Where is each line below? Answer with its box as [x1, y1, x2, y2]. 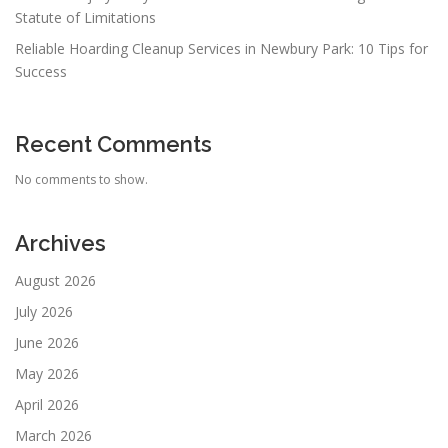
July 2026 [15, 302, 73, 322]
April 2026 [15, 395, 79, 415]
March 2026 [15, 426, 92, 446]
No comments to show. [15, 170, 148, 188]
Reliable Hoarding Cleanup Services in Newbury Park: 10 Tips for [15, 38, 428, 58]
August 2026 [15, 271, 96, 291]
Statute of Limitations [15, 7, 156, 27]
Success [15, 61, 67, 81]
